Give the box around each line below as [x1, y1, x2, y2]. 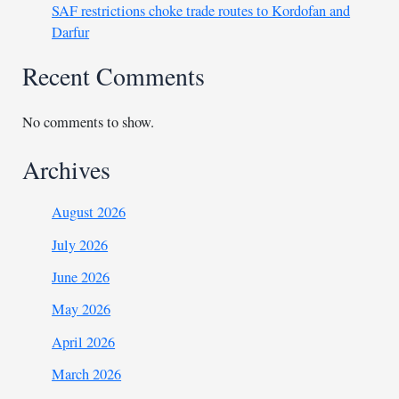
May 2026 [52, 299, 111, 320]
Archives [22, 152, 111, 186]
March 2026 [52, 363, 122, 384]
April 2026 [52, 331, 116, 352]
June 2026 [52, 267, 110, 288]
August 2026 [52, 202, 126, 223]
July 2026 [52, 234, 109, 255]
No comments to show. [22, 112, 155, 133]
